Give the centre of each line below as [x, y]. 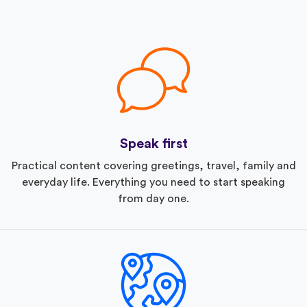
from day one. [153, 198]
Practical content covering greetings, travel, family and [153, 165]
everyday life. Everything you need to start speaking [153, 182]
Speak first [153, 144]
